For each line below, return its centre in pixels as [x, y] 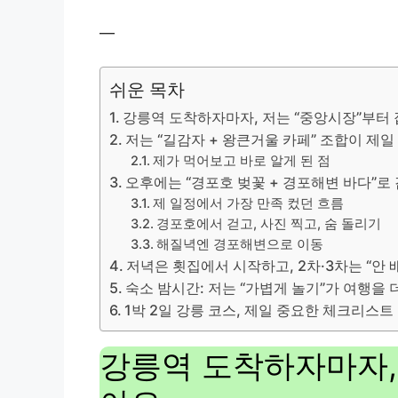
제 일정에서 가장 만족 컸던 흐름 [249, 204]
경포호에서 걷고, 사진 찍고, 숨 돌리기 [269, 224]
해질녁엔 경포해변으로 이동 [240, 245]
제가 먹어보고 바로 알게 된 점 [242, 161]
